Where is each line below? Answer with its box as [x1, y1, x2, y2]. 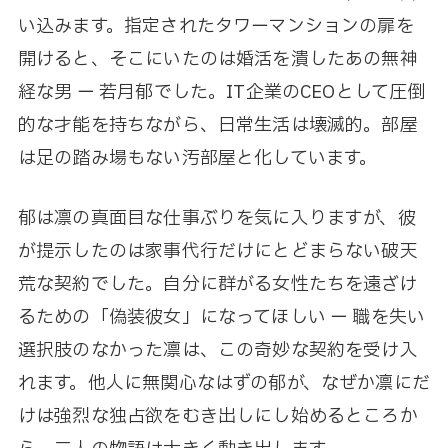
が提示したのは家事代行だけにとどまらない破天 [17, 238, 418, 266]
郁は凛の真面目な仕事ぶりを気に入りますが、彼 [17, 205, 416, 233]
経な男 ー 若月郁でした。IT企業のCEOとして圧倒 [17, 79, 426, 107]
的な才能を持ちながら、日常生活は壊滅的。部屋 [17, 112, 418, 140]
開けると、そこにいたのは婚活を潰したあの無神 [17, 46, 418, 74]
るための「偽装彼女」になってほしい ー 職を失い [17, 304, 426, 332]
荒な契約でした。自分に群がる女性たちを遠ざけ [17, 271, 417, 299]
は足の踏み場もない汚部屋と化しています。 [17, 145, 378, 173]
